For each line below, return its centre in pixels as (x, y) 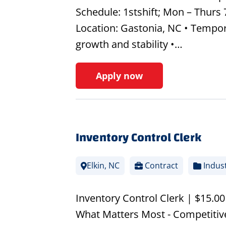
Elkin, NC (103, 166)
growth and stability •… (129, 44)
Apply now (119, 76)
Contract (160, 166)
